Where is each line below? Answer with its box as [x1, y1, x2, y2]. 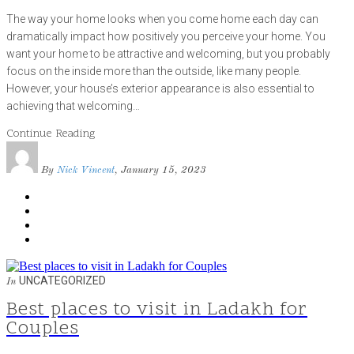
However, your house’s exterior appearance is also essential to [6, 82, 314, 96]
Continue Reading [6, 126, 95, 142]
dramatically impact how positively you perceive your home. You [6, 30, 326, 43]
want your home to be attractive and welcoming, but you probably [6, 47, 330, 61]
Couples [6, 316, 79, 343]
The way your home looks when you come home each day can [6, 13, 318, 26]
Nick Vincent [54, 165, 115, 176]
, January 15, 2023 [115, 165, 206, 176]
